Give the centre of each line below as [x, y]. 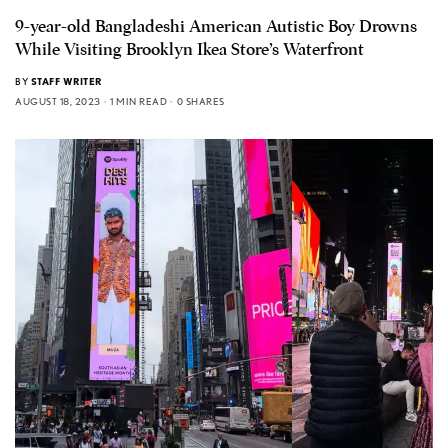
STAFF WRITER [66, 81]
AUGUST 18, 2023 [58, 101]
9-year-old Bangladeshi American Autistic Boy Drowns [216, 27]
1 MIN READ [138, 101]
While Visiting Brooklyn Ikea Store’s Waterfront [189, 50]
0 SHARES [200, 101]
